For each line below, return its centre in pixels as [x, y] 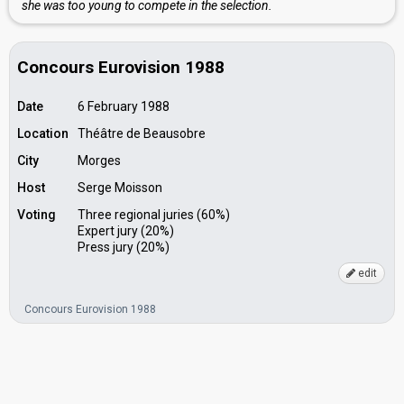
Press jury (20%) [124, 247]
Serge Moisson [120, 188]
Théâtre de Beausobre [142, 133]
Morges [99, 161]
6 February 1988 [124, 106]
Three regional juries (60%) [154, 215]
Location [43, 133]
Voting [37, 215]
